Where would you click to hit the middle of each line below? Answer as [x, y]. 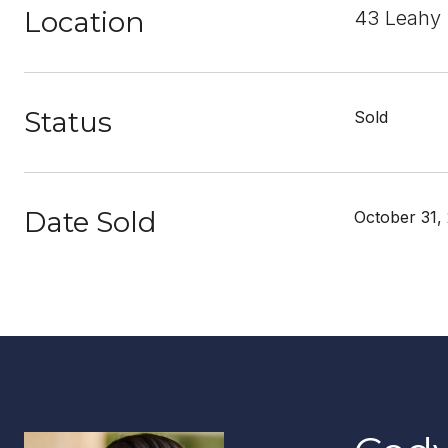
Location [84, 22]
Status [68, 122]
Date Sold [90, 222]
